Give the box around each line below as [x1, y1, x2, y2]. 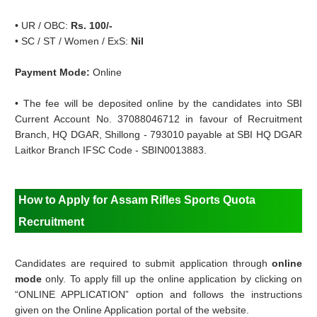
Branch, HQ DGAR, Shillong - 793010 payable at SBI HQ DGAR [15, 129, 303, 141]
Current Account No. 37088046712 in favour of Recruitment [15, 113, 303, 125]
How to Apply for [18, 194, 111, 207]
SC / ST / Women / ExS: [21, 35, 132, 47]
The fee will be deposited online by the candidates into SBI [23, 98, 303, 110]
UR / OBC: [21, 20, 71, 32]
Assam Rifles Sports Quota [110, 194, 256, 207]
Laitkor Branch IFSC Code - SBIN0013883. [15, 144, 207, 156]
